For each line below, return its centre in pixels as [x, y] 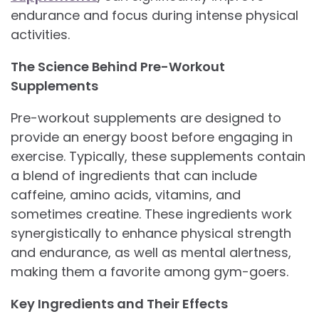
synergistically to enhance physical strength [151, 233]
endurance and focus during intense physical [155, 15]
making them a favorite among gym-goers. [150, 271]
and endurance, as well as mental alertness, [151, 252]
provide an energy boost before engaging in [152, 137]
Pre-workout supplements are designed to [146, 117]
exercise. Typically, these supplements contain [158, 156]
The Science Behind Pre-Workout [118, 66]
